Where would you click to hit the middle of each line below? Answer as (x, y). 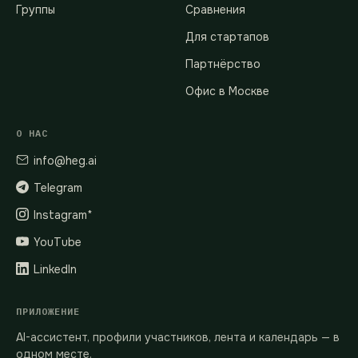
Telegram (58, 187)
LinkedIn (55, 269)
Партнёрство (223, 64)
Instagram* (63, 215)
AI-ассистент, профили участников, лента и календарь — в (178, 337)
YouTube (58, 242)
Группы (36, 9)
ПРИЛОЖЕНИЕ (48, 311)
